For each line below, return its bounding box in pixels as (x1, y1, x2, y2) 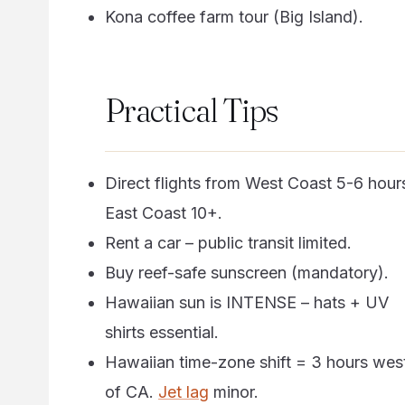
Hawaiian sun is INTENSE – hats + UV (104, 293, 389, 313)
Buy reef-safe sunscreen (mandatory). (104, 263, 389, 283)
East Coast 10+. (104, 203, 222, 223)
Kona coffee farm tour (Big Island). (104, 6, 363, 26)
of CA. (104, 382, 158, 402)
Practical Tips (104, 89, 278, 130)
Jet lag (157, 382, 209, 402)
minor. (208, 382, 259, 402)
